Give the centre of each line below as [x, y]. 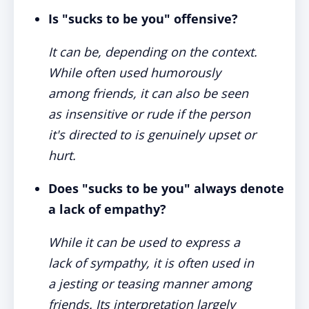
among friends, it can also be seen [148, 93]
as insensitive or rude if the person [149, 114]
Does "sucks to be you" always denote [166, 188]
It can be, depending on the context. [153, 52]
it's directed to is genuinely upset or [152, 134]
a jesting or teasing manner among [150, 283]
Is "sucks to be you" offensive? [143, 19]
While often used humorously [134, 72]
